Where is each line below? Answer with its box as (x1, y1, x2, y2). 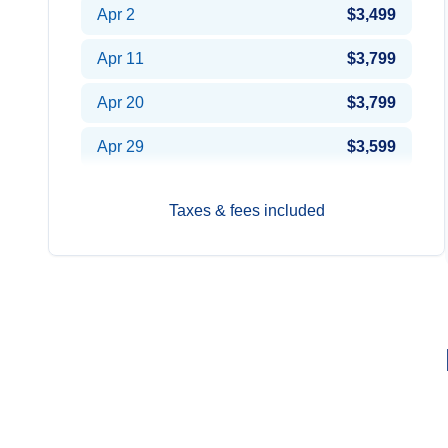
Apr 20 (97, 94, 144, 111)
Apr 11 (97, 50, 144, 67)
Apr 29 (97, 138, 144, 155)
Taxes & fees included (168, 202, 325, 219)
